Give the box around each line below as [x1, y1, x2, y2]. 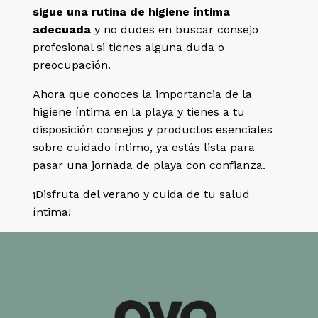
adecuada [33, 22, 92, 36]
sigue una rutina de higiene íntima [33, 4, 231, 18]
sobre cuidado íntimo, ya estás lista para [33, 140, 256, 154]
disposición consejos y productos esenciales [33, 122, 273, 136]
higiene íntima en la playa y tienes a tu [33, 104, 246, 119]
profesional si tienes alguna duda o [33, 40, 225, 54]
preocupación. [33, 57, 111, 72]
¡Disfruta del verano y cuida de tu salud [33, 187, 251, 201]
